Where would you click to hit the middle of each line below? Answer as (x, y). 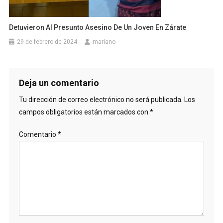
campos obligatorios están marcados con (84, 112)
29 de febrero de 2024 (47, 42)
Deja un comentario (59, 83)
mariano (104, 42)
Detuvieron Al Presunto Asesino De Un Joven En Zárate (98, 28)
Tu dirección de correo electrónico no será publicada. (101, 100)
